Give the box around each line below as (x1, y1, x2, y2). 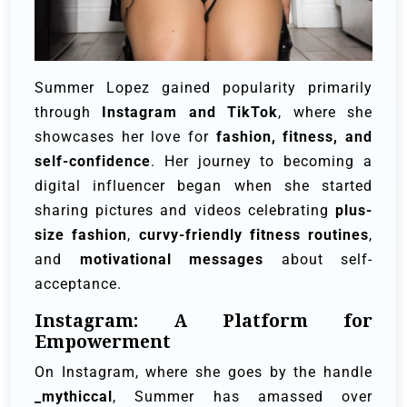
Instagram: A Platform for (35, 309, 372, 332)
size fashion (35, 225, 128, 243)
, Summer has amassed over (113, 387, 372, 405)
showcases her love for (35, 127, 216, 145)
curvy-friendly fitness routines (138, 225, 369, 243)
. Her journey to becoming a (151, 152, 372, 170)
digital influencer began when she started (35, 176, 372, 194)
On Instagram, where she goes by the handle (35, 362, 372, 381)
